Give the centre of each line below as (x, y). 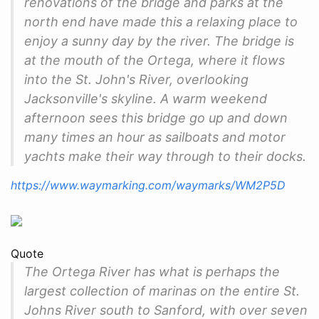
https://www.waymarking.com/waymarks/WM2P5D (148, 185)
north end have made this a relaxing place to (161, 21)
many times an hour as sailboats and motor (155, 137)
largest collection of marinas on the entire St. (162, 291)
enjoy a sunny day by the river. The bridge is (159, 41)
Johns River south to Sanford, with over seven (166, 310)
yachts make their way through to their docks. (165, 156)
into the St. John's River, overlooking (136, 79)
